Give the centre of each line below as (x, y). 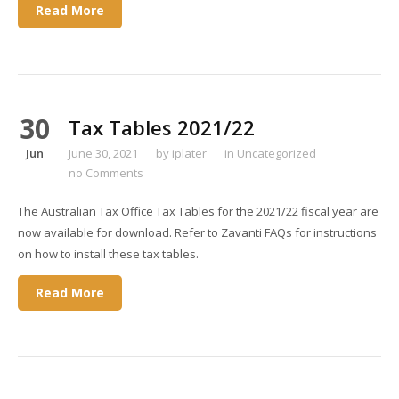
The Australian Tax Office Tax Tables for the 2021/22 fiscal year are (198, 211)
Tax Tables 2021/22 (162, 127)
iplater (189, 153)
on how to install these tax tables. (108, 254)
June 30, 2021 (103, 153)
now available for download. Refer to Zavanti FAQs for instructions (197, 232)
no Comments (106, 173)
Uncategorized (277, 153)
